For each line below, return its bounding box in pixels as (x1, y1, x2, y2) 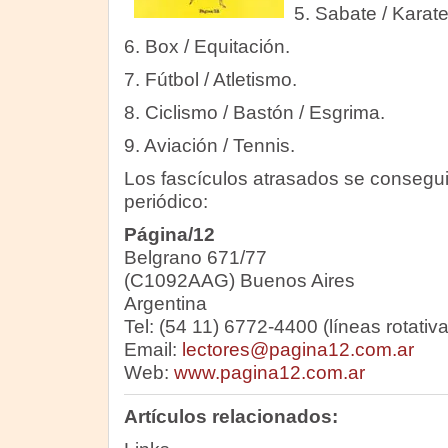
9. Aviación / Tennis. (123, 135, 295, 156)
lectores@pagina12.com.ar (181, 339, 414, 360)
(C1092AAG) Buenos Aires (123, 270, 355, 291)
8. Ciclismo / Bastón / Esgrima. (123, 102, 385, 123)
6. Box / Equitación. (123, 36, 290, 57)
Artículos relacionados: (123, 406, 338, 427)
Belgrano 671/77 (123, 247, 267, 268)
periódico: (123, 191, 208, 212)
